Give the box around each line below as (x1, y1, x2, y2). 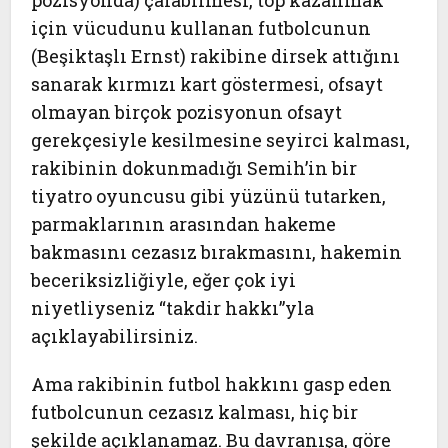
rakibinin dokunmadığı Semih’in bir (31, 156, 358, 180)
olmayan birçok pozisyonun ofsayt (31, 100, 343, 124)
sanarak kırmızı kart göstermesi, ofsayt (31, 72, 384, 96)
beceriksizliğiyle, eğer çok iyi (31, 268, 297, 292)
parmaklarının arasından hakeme (31, 212, 337, 236)
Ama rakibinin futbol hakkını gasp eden (31, 372, 393, 396)
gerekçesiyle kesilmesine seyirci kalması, (31, 128, 411, 152)
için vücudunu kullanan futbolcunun (31, 16, 372, 40)
